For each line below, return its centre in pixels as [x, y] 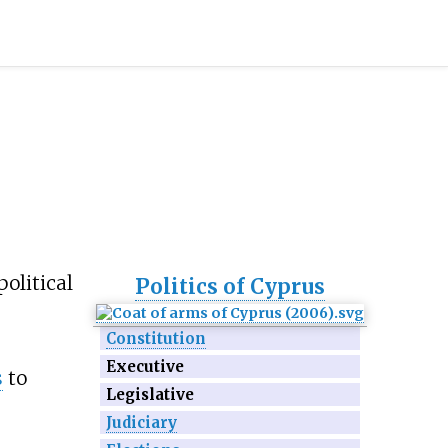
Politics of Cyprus [230, 287]
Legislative [150, 395]
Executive [145, 367]
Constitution [156, 339]
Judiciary [142, 423]
